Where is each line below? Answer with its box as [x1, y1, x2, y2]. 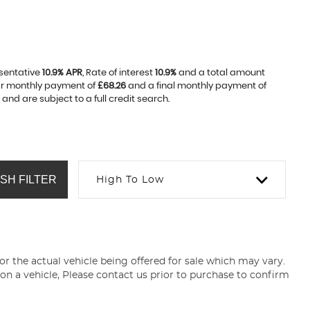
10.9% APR [42, 69, 82, 77]
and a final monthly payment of [125, 82, 266, 91]
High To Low [96, 175, 164, 185]
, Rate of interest [82, 69, 155, 77]
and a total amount [176, 69, 265, 77]
